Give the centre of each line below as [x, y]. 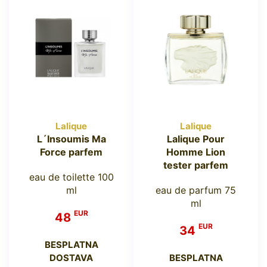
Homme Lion [196, 152]
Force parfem [71, 152]
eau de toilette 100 [71, 177]
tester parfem [196, 165]
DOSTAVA [71, 258]
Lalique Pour [196, 139]
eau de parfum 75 [196, 190]
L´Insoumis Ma [71, 139]
